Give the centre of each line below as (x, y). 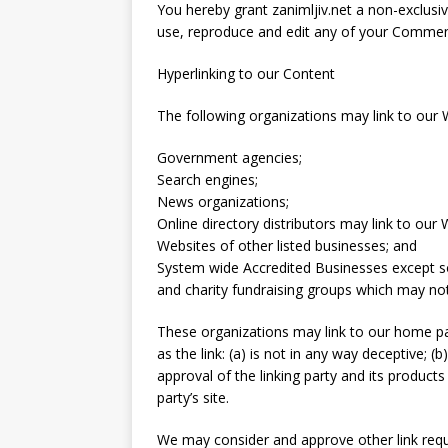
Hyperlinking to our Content (246, 73)
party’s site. (193, 397)
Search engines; (207, 179)
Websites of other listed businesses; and (287, 245)
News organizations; (223, 201)
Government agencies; (229, 157)
